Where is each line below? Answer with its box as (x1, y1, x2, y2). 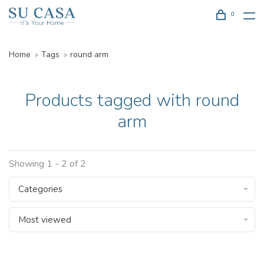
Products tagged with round (25, 88, 239, 113)
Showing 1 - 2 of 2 (9, 157, 86, 170)
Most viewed (18, 214, 71, 226)
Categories (18, 183, 62, 195)
